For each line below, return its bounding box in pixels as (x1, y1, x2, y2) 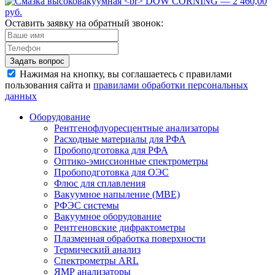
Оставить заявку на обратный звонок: (5, 18, 163, 29)
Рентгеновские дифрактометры (54, 222, 185, 233)
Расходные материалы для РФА (54, 134, 186, 145)
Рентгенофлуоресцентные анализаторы (54, 123, 219, 134)
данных (5, 91, 37, 102)
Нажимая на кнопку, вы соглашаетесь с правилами (20, 69, 232, 80)
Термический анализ (54, 244, 141, 255)
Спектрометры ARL (54, 255, 139, 266)
